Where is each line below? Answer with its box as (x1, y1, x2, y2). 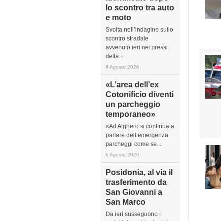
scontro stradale (106, 35, 148, 42)
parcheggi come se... (106, 141, 161, 147)
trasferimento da (106, 178, 167, 186)
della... (106, 53, 123, 60)
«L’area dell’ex (106, 80, 159, 89)
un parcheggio (106, 100, 160, 109)
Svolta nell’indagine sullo (106, 26, 173, 33)
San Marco (106, 198, 146, 206)
